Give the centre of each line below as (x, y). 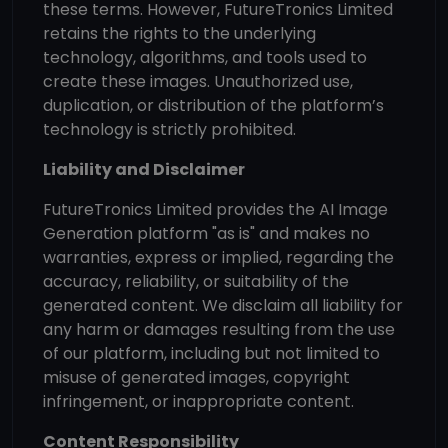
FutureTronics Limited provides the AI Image (215, 209)
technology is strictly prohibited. (169, 129)
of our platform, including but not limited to (211, 353)
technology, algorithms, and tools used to (205, 57)
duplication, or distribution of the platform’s (213, 105)
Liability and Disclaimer (144, 169)
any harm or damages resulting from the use (219, 329)
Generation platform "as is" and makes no (206, 233)
